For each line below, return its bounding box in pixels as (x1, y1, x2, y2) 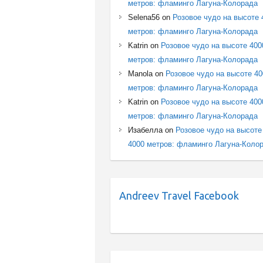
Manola (128, 69, 153, 78)
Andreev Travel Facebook (119, 189, 240, 201)
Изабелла (128, 125, 163, 134)
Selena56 (128, 12, 160, 22)
